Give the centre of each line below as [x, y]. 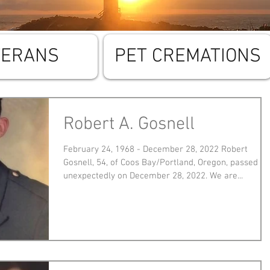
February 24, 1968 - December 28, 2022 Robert [155, 149]
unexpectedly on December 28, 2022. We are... [153, 176]
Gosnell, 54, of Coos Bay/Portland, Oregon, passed [161, 163]
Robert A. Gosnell [129, 124]
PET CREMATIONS [188, 57]
